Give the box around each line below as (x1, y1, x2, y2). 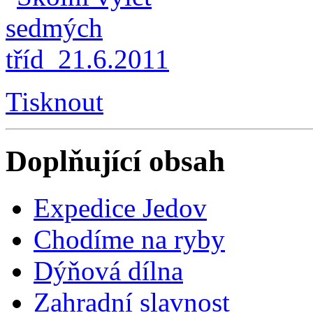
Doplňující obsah (6, 144, 225, 177)
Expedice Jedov (34, 192, 207, 223)
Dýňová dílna (34, 255, 183, 286)
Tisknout (6, 86, 103, 117)
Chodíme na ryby (34, 224, 225, 254)
